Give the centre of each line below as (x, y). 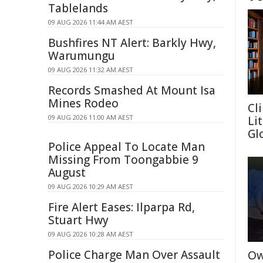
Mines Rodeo (83, 103)
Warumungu (82, 56)
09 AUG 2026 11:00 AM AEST (91, 117)
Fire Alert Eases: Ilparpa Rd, (122, 207)
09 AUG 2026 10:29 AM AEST (91, 186)
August (67, 173)
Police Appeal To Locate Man (127, 147)
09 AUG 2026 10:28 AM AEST (91, 234)
